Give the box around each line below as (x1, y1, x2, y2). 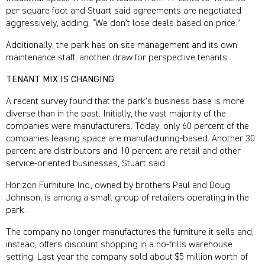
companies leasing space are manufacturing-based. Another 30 (6, 134, 255, 144)
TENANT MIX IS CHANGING (6, 75, 114, 85)
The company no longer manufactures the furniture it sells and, (6, 228, 254, 238)
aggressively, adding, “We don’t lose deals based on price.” (6, 19, 240, 29)
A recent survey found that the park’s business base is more (6, 97, 244, 107)
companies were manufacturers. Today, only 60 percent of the (6, 122, 249, 132)
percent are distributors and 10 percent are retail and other (6, 147, 241, 157)
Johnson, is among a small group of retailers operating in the (6, 193, 249, 203)
